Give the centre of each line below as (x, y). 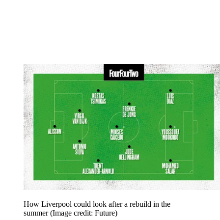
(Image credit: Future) (84, 213)
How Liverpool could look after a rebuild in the (97, 204)
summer (37, 213)
